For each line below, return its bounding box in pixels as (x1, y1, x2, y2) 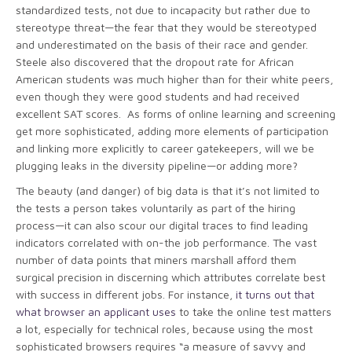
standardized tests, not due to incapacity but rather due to (16, 2, 310, 16)
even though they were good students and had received (16, 89, 299, 103)
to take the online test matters (176, 304, 332, 318)
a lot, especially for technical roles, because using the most (16, 321, 313, 335)
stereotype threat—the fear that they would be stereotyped (16, 20, 317, 34)
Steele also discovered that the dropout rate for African (16, 54, 294, 68)
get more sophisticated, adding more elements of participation (16, 123, 328, 137)
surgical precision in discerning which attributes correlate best (16, 269, 325, 284)
